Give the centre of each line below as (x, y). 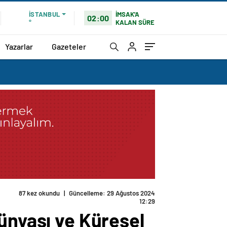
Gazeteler (69, 46)
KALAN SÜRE (135, 22)
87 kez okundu (39, 193)
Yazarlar (19, 46)
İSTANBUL (44, 14)
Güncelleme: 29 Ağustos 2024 (112, 193)
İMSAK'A (128, 14)
